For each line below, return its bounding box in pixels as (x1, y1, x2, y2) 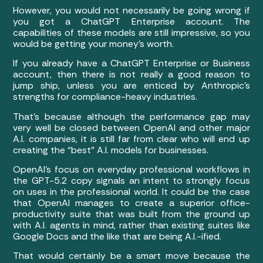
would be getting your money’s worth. (13, 37, 177, 50)
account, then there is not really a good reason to (13, 68, 250, 81)
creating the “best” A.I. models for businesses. (13, 143, 209, 156)
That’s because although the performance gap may (13, 110, 250, 123)
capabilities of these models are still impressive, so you (13, 26, 250, 39)
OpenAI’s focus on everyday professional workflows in (13, 163, 250, 176)
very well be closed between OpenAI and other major (13, 121, 250, 134)
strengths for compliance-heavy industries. (13, 90, 200, 103)
